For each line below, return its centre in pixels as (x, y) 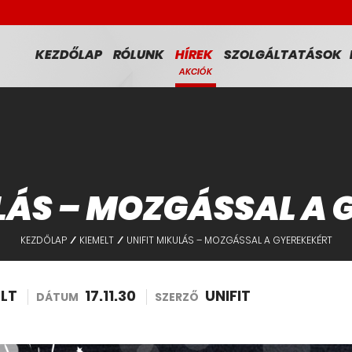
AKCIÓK (195, 71)
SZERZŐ (177, 297)
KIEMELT (96, 240)
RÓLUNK (138, 55)
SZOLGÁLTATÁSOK (282, 55)
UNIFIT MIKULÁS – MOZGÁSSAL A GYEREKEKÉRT (229, 240)
